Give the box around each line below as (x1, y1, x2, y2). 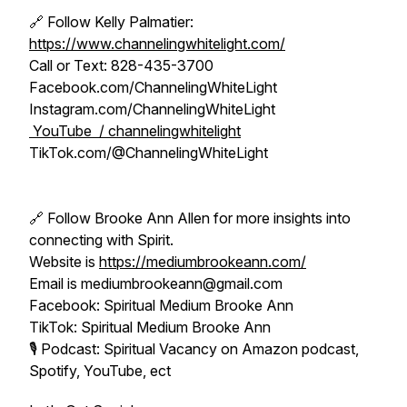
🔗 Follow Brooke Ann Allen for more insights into (29, 209, 351, 227)
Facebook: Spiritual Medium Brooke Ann (29, 296, 293, 314)
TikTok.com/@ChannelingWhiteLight (29, 144, 268, 162)
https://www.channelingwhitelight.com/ (29, 35, 285, 53)
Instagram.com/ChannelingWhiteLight (29, 100, 275, 118)
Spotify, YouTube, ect (29, 362, 171, 380)
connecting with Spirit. (29, 231, 174, 249)
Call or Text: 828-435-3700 (29, 56, 213, 74)
